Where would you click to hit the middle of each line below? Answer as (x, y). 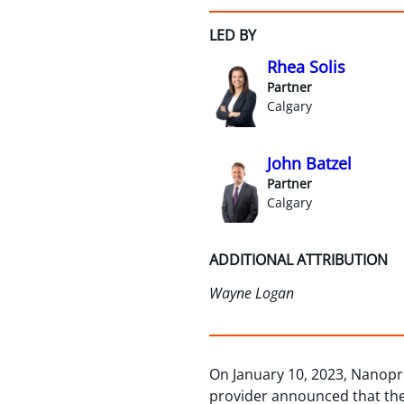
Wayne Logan (252, 294)
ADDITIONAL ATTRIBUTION (298, 260)
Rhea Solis (306, 66)
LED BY (233, 35)
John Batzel (309, 163)
